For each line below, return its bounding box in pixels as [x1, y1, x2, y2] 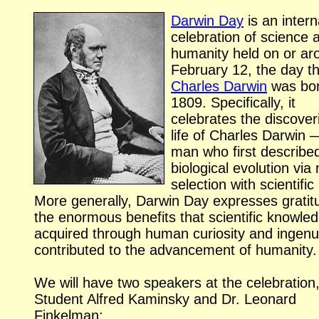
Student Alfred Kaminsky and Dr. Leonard [34, 291, 296, 308]
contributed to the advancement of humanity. [34, 242, 317, 258]
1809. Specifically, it [171, 95, 296, 111]
